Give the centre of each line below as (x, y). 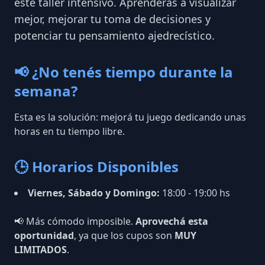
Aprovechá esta (172, 221)
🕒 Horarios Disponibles (96, 167)
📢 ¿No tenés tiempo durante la (124, 72)
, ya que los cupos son (124, 235)
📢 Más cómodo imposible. (75, 221)
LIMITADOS (41, 250)
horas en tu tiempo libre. (70, 131)
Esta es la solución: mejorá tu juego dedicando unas (130, 117)
